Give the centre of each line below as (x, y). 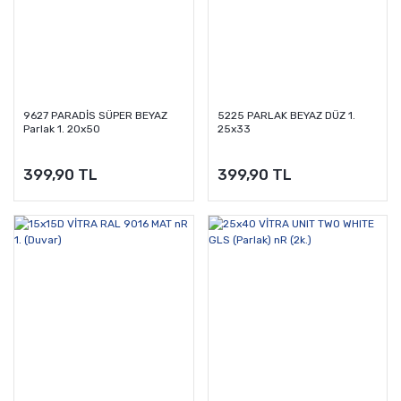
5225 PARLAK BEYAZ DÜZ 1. (286, 116)
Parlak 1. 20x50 (62, 129)
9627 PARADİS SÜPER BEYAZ (95, 116)
